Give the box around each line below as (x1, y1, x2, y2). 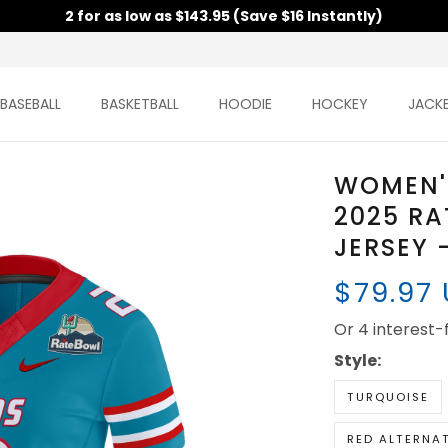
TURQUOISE (346, 389, 429, 406)
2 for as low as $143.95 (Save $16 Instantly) (65, 6, 383, 26)
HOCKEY (312, 94, 369, 115)
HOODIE (219, 94, 273, 115)
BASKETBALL (101, 94, 180, 115)
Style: (333, 349, 381, 373)
